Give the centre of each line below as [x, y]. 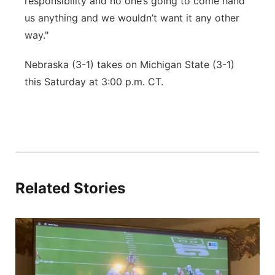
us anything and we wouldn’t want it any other [132, 18]
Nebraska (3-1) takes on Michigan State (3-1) [130, 64]
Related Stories [70, 188]
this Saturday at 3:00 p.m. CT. [95, 82]
